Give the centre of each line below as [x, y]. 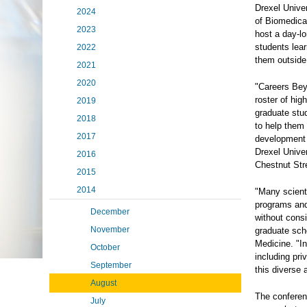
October [105, 247]
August [103, 283]
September [111, 265]
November [110, 230]
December [110, 212]
